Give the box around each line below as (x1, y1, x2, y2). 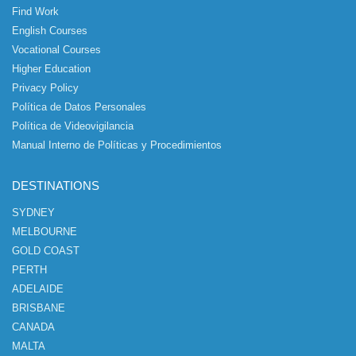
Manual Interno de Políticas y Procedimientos (12, 139, 222, 151)
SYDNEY (12, 207, 55, 219)
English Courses (12, 25, 87, 37)
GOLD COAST (12, 245, 79, 257)
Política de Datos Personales (12, 101, 146, 113)
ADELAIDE (12, 283, 64, 295)
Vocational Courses (12, 44, 101, 56)
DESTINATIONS (12, 179, 99, 192)
